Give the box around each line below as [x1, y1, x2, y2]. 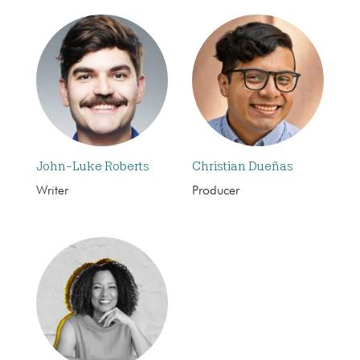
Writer [36, 184, 68, 198]
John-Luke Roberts [36, 158, 149, 174]
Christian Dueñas [192, 158, 293, 174]
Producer [192, 184, 239, 198]
